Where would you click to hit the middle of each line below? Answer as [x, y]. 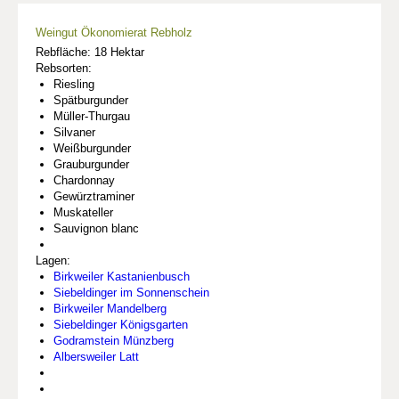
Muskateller [83, 213]
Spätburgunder [91, 101]
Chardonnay [84, 181]
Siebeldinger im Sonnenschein [131, 293]
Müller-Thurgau [92, 117]
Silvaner [74, 133]
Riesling [74, 85]
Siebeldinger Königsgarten [121, 325]
